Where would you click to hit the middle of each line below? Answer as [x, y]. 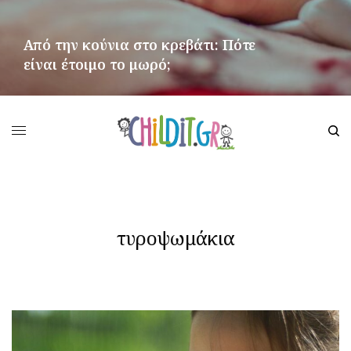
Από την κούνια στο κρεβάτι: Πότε [139, 45]
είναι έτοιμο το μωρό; [97, 64]
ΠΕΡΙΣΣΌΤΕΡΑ [53, 103]
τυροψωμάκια [175, 237]
